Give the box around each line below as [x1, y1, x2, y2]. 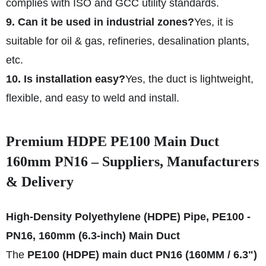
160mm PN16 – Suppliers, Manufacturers [6, 154, 259, 169]
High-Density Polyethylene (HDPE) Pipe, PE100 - [6, 211, 251, 223]
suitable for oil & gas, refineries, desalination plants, [6, 35, 249, 47]
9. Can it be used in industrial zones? [6, 16, 194, 28]
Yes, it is [194, 16, 233, 28]
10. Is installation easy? [6, 73, 125, 85]
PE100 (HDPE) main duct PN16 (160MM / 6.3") [27, 249, 257, 261]
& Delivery [6, 174, 74, 189]
